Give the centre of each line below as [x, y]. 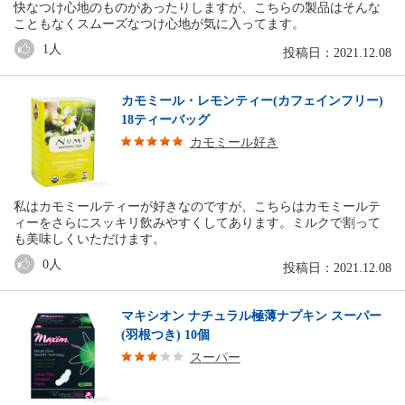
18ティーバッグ [165, 120]
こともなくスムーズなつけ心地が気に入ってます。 [159, 24]
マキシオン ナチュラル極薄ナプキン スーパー [251, 316]
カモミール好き [234, 143]
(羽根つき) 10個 [165, 335]
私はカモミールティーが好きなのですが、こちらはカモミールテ [197, 207]
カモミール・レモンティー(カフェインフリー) [252, 101]
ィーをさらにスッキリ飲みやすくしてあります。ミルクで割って [197, 223]
